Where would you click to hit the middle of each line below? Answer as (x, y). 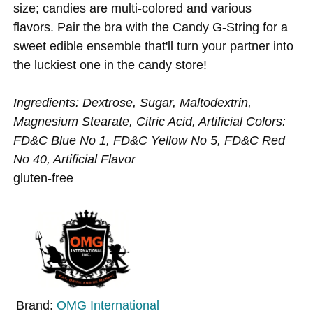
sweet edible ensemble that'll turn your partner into (154, 45)
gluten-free (44, 178)
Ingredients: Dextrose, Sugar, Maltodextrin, (133, 103)
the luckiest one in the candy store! (110, 64)
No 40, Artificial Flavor (75, 159)
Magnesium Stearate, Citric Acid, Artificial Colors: (150, 122)
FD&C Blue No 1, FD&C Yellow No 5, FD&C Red (150, 140)
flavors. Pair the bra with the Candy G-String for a (151, 27)
